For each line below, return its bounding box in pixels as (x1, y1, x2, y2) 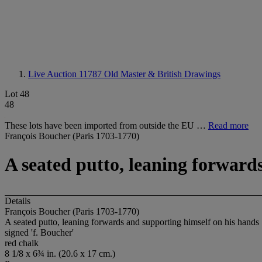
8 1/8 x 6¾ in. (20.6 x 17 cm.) (5, 248, 115, 258)
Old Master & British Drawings (104, 69, 220, 79)
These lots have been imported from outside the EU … (5, 120, 208, 130)
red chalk (5, 237, 39, 248)
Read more (208, 120, 249, 130)
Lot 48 (5, 89, 29, 99)
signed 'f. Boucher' (5, 227, 74, 237)
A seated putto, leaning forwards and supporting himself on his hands (5, 216, 259, 227)
